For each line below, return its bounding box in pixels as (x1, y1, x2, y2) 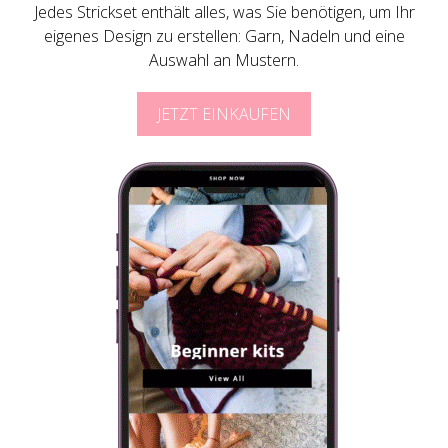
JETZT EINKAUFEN (157, 103, 291, 125)
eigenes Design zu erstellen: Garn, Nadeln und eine (43, 25, 405, 47)
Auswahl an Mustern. (149, 49, 299, 71)
